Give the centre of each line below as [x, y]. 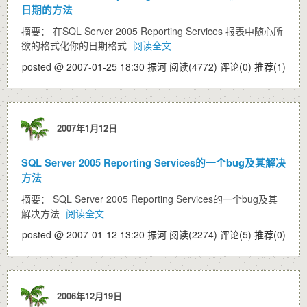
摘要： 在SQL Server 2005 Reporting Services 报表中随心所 [152, 31]
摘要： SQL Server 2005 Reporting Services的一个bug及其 [149, 199]
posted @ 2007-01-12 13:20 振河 [96, 234]
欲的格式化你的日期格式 [75, 45]
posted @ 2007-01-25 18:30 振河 [96, 66]
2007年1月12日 [84, 127]
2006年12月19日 [87, 295]
